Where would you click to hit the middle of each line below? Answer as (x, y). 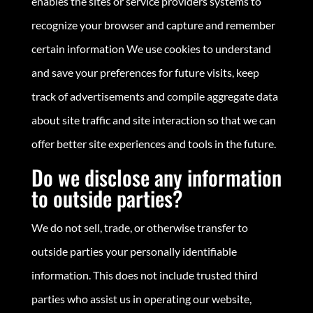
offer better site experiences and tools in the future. (153, 143)
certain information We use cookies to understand (151, 48)
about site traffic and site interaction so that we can (153, 119)
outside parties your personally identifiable (134, 251)
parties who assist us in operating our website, (141, 298)
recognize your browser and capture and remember (153, 24)
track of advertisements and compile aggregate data (154, 96)
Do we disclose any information (156, 177)
